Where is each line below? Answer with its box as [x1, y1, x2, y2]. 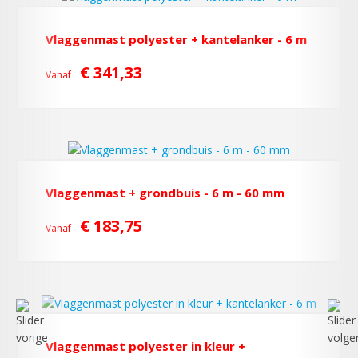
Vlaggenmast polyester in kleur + [46, 338, 245, 354]
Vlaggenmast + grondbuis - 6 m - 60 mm [46, 185, 284, 201]
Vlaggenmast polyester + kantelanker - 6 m [46, 31, 307, 47]
